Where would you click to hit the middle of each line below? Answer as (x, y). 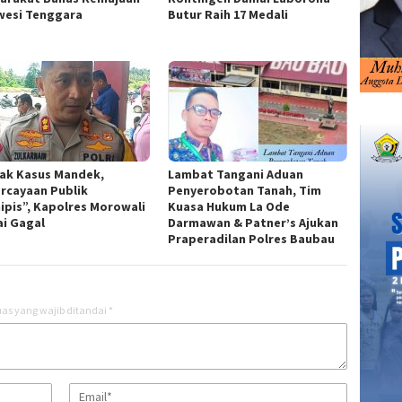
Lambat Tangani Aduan (236, 175)
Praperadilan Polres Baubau (253, 239)
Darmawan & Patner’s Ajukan (253, 223)
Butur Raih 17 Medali (231, 15)
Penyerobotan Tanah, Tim (245, 191)
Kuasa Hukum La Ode (229, 207)
